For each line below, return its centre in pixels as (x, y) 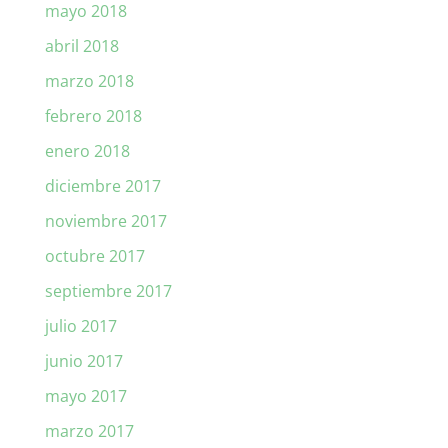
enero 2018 (87, 151)
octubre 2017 (94, 256)
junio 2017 (83, 361)
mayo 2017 (85, 396)
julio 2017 (80, 326)
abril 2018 (81, 46)
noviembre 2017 (105, 221)
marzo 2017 (89, 431)
